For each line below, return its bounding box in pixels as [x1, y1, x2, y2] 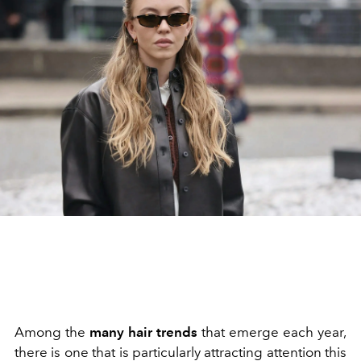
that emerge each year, [197, 324, 346, 340]
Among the [15, 324, 89, 340]
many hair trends [89, 324, 197, 340]
